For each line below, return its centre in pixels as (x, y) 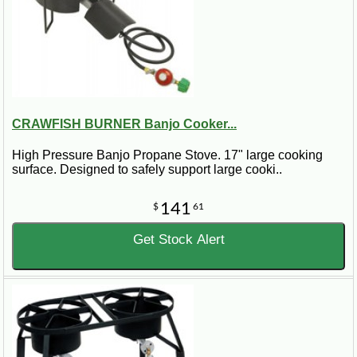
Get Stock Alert (178, 240)
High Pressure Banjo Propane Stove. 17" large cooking (167, 155)
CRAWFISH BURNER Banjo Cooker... (124, 124)
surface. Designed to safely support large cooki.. (147, 170)
